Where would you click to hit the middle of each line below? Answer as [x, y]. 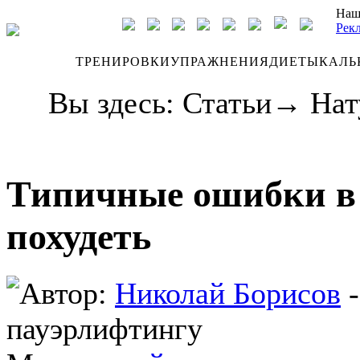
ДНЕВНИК [41, 61]
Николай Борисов [228, 293]
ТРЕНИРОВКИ [123, 61]
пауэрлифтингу [104, 328]
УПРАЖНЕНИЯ [220, 61]
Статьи [227, 103]
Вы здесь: [115, 103]
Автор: [63, 293]
